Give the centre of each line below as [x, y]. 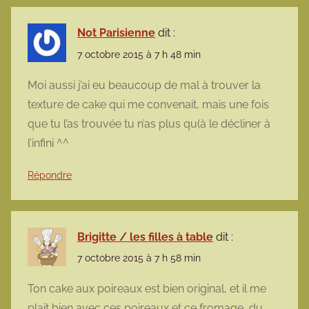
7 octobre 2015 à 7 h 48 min [139, 54]
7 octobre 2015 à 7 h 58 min [139, 258]
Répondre [50, 175]
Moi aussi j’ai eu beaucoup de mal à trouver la [144, 85]
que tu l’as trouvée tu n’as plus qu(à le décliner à [149, 123]
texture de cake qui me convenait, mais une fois [148, 104]
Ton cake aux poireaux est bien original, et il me [147, 289]
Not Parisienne [116, 33]
